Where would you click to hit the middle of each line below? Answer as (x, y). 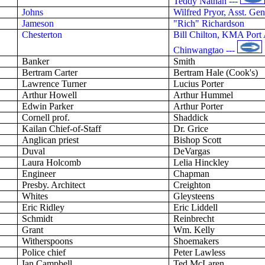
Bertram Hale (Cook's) (216, 72)
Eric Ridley (43, 207)
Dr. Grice (191, 129)
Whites (35, 196)
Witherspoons (48, 241)
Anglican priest (51, 140)
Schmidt (38, 219)
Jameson (38, 23)
